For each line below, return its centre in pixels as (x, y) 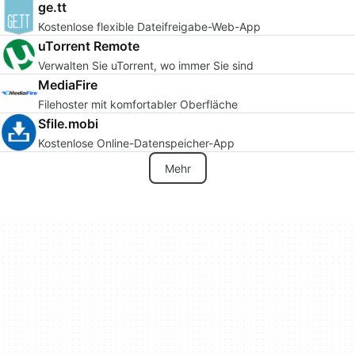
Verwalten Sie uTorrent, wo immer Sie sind (146, 65)
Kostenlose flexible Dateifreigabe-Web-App (150, 26)
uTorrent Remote (89, 46)
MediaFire (68, 84)
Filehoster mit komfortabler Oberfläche (138, 104)
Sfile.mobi (68, 123)
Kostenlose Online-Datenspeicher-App (136, 143)
